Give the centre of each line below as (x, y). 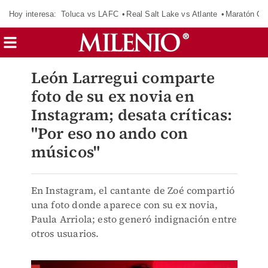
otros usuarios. (65, 233)
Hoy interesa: (33, 14)
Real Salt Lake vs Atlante (172, 14)
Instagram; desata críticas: (131, 115)
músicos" (66, 152)
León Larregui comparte (123, 78)
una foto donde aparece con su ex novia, (124, 205)
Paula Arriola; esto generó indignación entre (134, 219)
